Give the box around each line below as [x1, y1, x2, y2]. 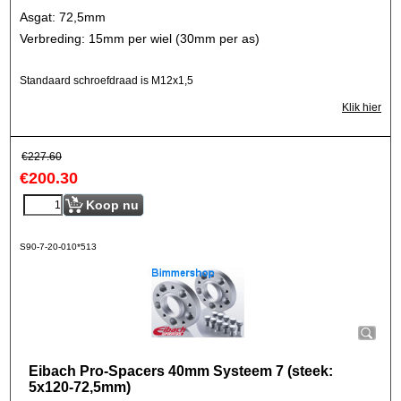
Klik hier [342, 101, 381, 114]
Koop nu [86, 198, 139, 212]
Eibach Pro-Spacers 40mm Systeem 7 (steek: [29, 363, 333, 379]
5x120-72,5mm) [29, 380, 131, 395]
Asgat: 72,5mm [20, 9, 106, 24]
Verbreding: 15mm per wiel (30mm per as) [20, 30, 260, 46]
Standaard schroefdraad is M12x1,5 [20, 74, 193, 87]
